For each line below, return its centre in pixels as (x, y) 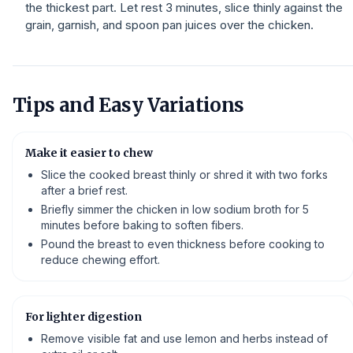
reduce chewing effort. (100, 260)
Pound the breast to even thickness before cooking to (183, 244)
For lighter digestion (84, 317)
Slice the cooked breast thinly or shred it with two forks (184, 175)
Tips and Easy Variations (128, 105)
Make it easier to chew (89, 153)
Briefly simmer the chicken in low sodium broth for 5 (175, 209)
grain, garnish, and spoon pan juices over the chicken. (169, 25)
